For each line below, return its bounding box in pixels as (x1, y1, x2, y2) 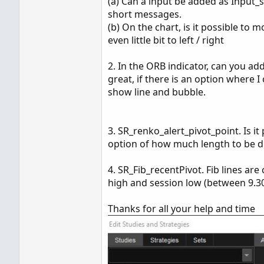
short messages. (108, 8, 181, 21)
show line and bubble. (108, 85, 206, 98)
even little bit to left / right (108, 34, 224, 47)
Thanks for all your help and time (108, 202, 255, 215)
